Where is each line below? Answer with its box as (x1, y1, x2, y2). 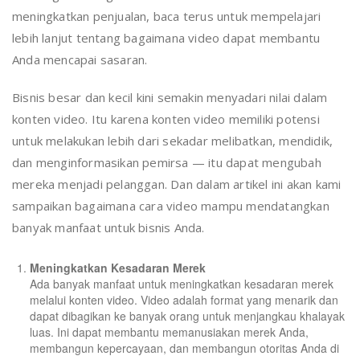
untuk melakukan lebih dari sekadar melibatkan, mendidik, (12, 133, 333, 149)
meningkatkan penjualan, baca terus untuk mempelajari (12, 8, 321, 25)
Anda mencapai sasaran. (12, 51, 148, 68)
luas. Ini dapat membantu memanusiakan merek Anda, (30, 324, 309, 341)
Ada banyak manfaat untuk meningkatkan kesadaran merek (30, 276, 333, 292)
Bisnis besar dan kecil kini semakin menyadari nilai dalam (12, 89, 328, 106)
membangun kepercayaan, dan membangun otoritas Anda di (30, 340, 339, 357)
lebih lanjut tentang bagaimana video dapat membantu (12, 30, 321, 47)
